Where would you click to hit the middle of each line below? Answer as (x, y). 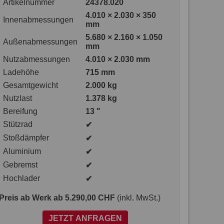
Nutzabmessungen (37, 59)
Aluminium (22, 151)
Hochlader (22, 178)
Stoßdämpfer (26, 138)
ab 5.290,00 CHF (84, 198)
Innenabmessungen (38, 20)
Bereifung (20, 111)
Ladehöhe (21, 72)
